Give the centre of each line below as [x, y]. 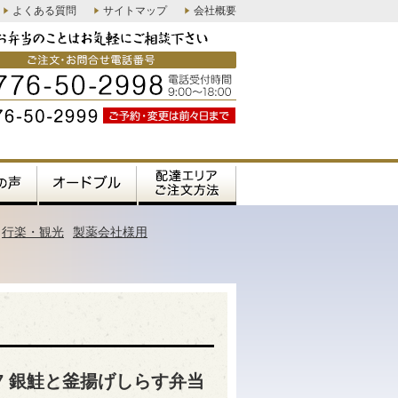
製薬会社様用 [110, 232]
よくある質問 [44, 11]
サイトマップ [135, 11]
